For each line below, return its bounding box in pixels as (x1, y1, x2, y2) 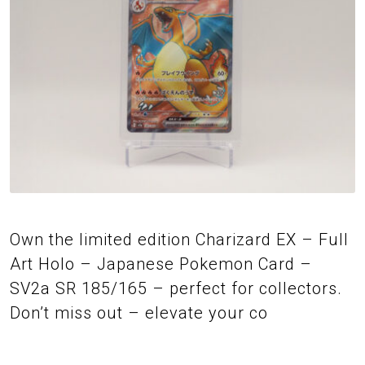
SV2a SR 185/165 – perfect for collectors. (10, 278, 342, 298)
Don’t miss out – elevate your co (10, 302, 268, 323)
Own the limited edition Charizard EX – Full (10, 229, 349, 249)
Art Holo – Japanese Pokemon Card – (10, 253, 312, 274)
